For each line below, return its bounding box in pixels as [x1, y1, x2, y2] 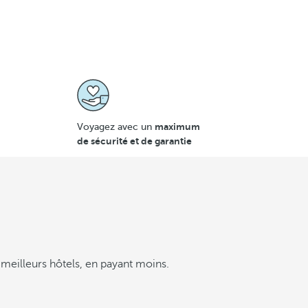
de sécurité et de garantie [77, 135, 192, 146]
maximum [155, 121, 200, 132]
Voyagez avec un [77, 122, 155, 132]
